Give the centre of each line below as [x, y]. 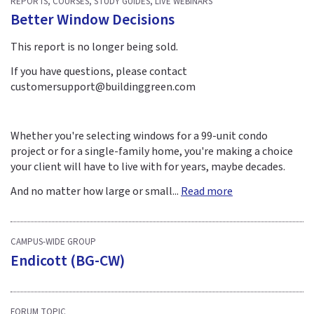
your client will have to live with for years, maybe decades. [148, 166]
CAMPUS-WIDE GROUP [53, 242]
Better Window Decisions [93, 20]
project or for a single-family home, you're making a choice [152, 151]
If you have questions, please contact [99, 72]
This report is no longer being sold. [94, 47]
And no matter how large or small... [96, 191]
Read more [207, 191]
